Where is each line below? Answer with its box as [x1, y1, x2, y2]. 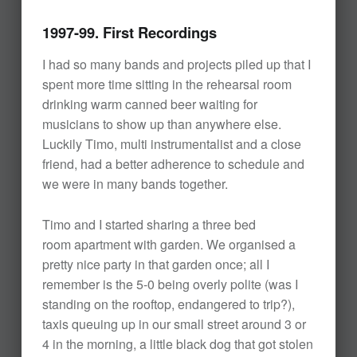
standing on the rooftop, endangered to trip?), [41, 295, 295, 314]
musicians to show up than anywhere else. [41, 115, 281, 134]
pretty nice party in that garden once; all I [41, 255, 269, 274]
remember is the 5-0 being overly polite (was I [41, 275, 298, 294]
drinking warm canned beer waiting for [41, 95, 257, 114]
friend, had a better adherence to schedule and [41, 155, 304, 174]
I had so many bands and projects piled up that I [41, 55, 311, 74]
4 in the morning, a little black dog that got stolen [41, 335, 313, 354]
